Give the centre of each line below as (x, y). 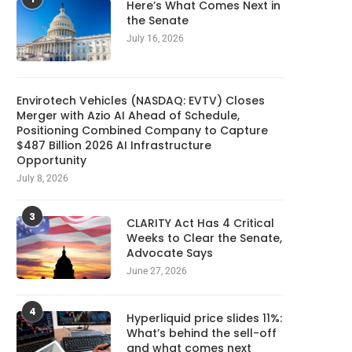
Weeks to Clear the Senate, (204, 238)
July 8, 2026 (42, 179)
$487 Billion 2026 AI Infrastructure (114, 146)
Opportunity (51, 161)
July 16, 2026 (155, 39)
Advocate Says (170, 253)
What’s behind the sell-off (202, 334)
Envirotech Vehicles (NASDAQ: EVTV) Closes (141, 101)
